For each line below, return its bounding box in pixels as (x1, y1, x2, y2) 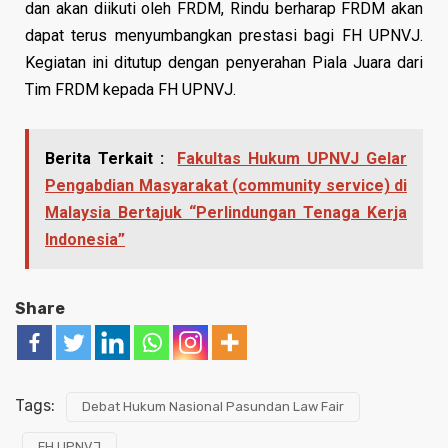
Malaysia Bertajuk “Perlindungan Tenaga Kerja (45, 202, 407, 222)
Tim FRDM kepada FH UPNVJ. (25, 79, 240, 99)
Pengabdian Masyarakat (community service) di (45, 175, 407, 195)
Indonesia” (45, 229, 125, 249)
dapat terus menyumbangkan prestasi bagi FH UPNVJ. (25, 25, 423, 45)
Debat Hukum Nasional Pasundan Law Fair (82, 398, 344, 414)
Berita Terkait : (45, 148, 164, 168)
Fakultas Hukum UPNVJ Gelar (177, 148, 408, 168)
